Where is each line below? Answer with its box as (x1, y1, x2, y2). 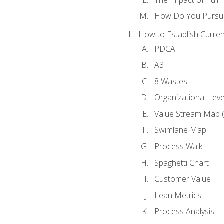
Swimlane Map (154, 124, 206, 136)
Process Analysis (154, 206, 214, 217)
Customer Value (154, 173, 211, 185)
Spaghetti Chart (154, 157, 209, 168)
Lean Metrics (154, 189, 201, 201)
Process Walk (154, 140, 202, 152)
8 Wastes (154, 75, 187, 87)
